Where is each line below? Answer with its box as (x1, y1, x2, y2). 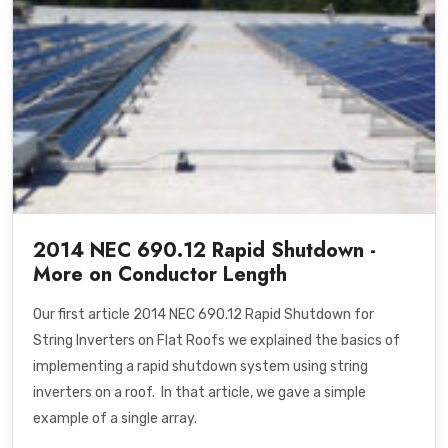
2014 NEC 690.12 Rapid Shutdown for (133, 306, 374, 324)
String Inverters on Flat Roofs (33, 332, 225, 350)
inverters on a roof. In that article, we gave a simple (33, 384, 366, 402)
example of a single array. (33, 410, 197, 428)
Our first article (33, 306, 133, 324)
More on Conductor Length (33, 260, 287, 290)
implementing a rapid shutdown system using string (33, 358, 368, 376)
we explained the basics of (225, 332, 400, 350)
